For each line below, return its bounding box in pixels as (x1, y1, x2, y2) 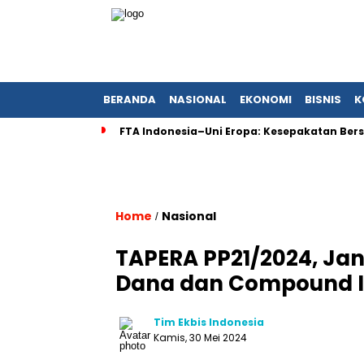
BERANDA (103, 92, 156, 107)
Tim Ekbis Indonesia (154, 315, 264, 329)
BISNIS (305, 92, 341, 107)
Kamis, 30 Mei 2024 (154, 331, 247, 344)
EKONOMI (240, 92, 292, 107)
